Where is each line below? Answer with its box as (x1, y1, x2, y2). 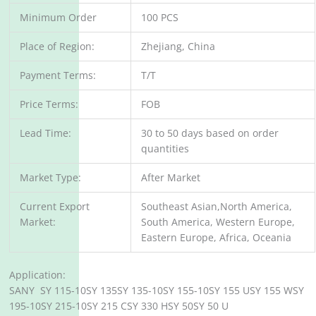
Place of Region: (20, 39, 95, 54)
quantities (141, 142, 189, 156)
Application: (9, 267, 66, 281)
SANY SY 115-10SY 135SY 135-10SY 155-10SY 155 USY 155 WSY (9, 283, 305, 297)
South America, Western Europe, (141, 215, 295, 229)
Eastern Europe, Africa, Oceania (141, 231, 291, 245)
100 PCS (141, 11, 178, 25)
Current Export (20, 200, 90, 214)
